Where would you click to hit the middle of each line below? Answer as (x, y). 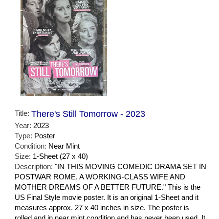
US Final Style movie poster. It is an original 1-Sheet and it (107, 197)
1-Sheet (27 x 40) (60, 156)
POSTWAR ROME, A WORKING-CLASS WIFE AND (100, 177)
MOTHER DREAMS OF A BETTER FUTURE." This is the (108, 187)
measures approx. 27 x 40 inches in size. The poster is (102, 208)
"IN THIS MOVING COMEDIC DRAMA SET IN (131, 167)
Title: (23, 113)
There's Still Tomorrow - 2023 (88, 114)
